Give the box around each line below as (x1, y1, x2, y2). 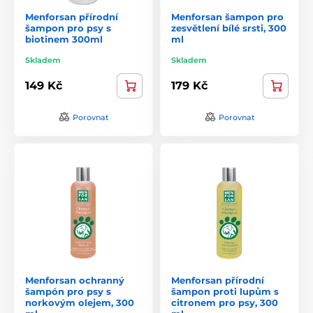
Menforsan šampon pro (171, 10, 284, 22)
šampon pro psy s (25, 22, 111, 34)
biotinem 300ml (25, 33, 103, 45)
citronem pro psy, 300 (171, 296, 278, 308)
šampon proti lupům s (171, 285, 279, 297)
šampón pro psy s (25, 285, 111, 297)
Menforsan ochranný (25, 274, 124, 286)
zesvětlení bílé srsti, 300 (171, 22, 286, 34)
